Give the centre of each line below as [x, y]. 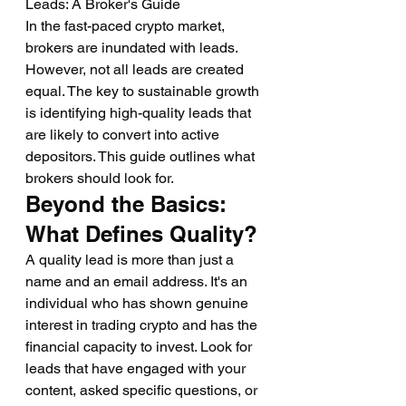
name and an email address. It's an [138, 281]
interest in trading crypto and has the [143, 325]
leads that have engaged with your [137, 368]
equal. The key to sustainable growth [144, 91]
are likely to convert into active [124, 135]
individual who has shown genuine [139, 303]
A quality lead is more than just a [131, 260]
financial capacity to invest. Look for [140, 347]
